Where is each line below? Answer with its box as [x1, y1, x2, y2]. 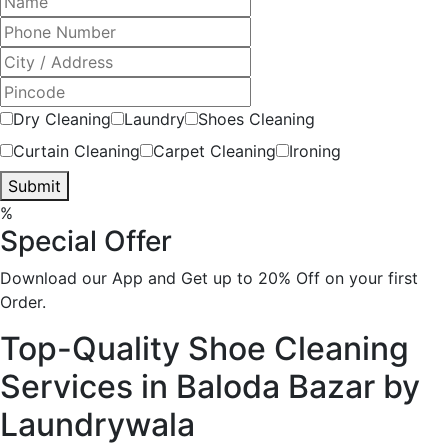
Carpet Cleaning [153, 140, 276, 161]
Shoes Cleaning [198, 108, 315, 129]
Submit [8, 175, 61, 196]
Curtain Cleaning [13, 140, 140, 161]
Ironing [289, 140, 341, 161]
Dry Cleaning [13, 108, 111, 129]
